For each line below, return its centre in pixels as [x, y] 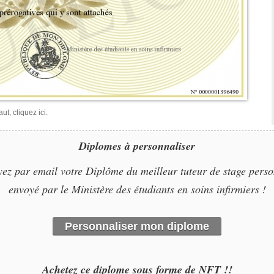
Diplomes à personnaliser [137, 146]
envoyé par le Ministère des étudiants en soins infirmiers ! [137, 189]
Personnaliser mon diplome [137, 226]
